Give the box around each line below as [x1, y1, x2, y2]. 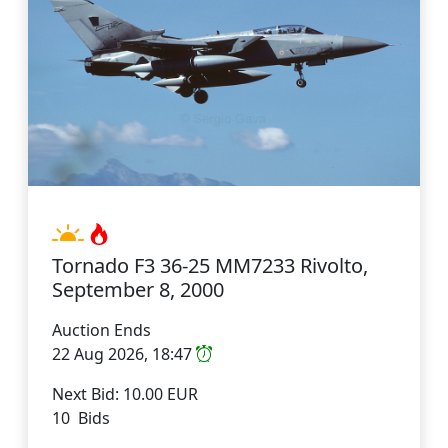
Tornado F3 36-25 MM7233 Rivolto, [52, 252, 368, 280]
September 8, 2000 [52, 276, 224, 304]
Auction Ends [52, 319, 151, 342]
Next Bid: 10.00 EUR [52, 383, 198, 406]
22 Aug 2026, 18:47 [52, 343, 196, 366]
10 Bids [52, 407, 110, 430]
